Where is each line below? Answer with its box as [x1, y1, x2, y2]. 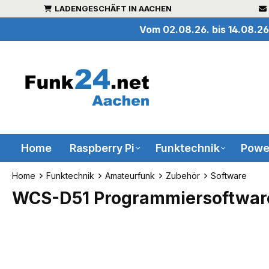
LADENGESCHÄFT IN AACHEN [54, 4, 172, 13]
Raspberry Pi [70, 141, 134, 154]
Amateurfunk [105, 170, 155, 181]
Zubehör [166, 170, 200, 181]
